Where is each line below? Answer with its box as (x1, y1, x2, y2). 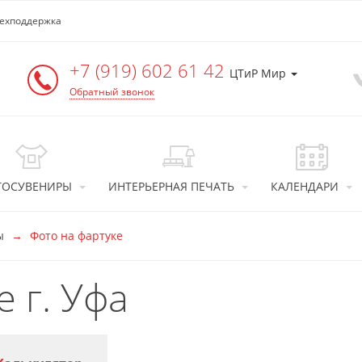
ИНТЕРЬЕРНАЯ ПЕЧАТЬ (108, 179, 234, 194)
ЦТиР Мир (229, 65, 289, 81)
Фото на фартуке (30, 228, 123, 243)
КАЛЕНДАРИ (271, 179, 339, 194)
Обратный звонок (69, 85, 154, 99)
